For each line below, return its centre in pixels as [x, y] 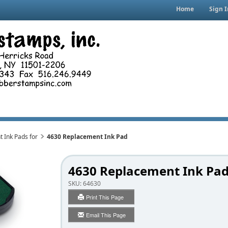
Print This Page [106, 197]
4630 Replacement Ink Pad [87, 137]
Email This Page [106, 215]
